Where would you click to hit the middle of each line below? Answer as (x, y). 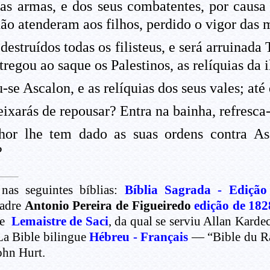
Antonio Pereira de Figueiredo (109, 206)
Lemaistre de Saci (60, 221)
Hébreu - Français (139, 237)
